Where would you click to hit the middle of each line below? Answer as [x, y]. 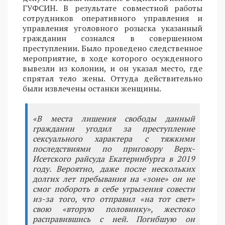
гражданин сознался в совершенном [113, 38]
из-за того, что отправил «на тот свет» [114, 199]
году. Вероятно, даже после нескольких [114, 168]
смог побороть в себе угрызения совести [114, 189]
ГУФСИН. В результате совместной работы [113, 8]
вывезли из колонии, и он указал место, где [113, 68]
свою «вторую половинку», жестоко [114, 209]
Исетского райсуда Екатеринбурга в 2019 [114, 158]
